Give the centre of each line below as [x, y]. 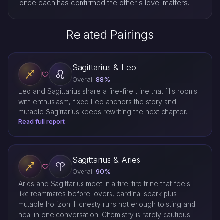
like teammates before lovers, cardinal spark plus [97, 194]
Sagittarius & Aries [106, 160]
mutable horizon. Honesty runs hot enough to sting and [107, 204]
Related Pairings [110, 35]
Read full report [41, 122]
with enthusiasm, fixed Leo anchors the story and [97, 102]
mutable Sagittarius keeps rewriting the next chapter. [103, 112]
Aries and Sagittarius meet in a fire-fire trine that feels [104, 184]
